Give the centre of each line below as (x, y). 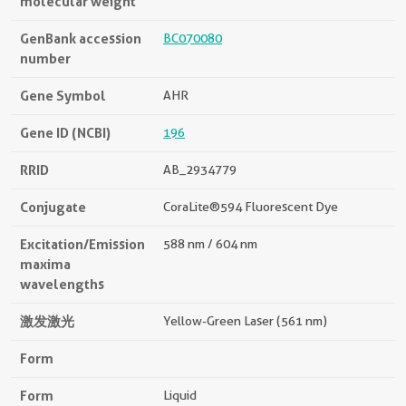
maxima (45, 264)
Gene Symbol (63, 95)
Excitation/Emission (82, 244)
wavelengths (62, 284)
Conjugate (53, 207)
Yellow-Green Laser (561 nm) (245, 320)
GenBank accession (81, 38)
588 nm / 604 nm (210, 243)
